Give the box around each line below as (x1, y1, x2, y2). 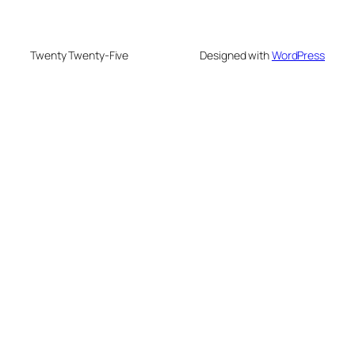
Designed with (200, 47, 272, 63)
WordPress (271, 47, 325, 63)
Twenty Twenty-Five (30, 47, 129, 63)
